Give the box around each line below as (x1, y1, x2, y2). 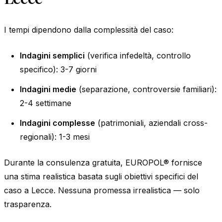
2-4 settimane (20, 98, 71, 108)
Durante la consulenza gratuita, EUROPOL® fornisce (4, 157, 202, 167)
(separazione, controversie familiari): (76, 84, 217, 94)
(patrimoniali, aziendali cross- (95, 117, 208, 128)
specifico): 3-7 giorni (20, 64, 97, 74)
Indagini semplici (20, 50, 85, 60)
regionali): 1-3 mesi (20, 131, 90, 142)
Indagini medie (20, 84, 76, 94)
